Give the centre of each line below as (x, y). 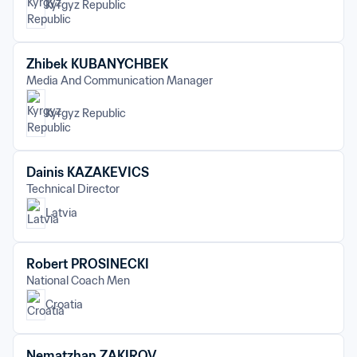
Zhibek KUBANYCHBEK (97, 64)
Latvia (61, 213)
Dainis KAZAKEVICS (88, 172)
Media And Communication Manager (120, 80)
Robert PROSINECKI (88, 264)
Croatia (64, 304)
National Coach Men (78, 280)
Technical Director (73, 189)
